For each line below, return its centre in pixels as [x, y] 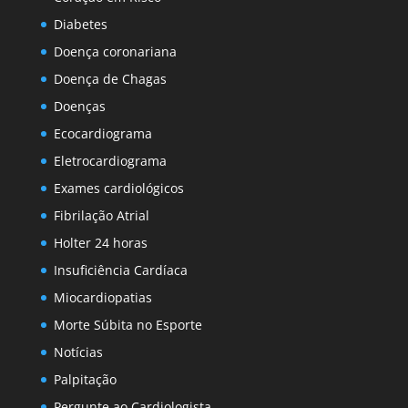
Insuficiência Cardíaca [120, 270]
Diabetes [80, 25]
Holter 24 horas [100, 243]
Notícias [78, 352]
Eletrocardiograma [110, 161]
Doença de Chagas [110, 79]
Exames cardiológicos [118, 189]
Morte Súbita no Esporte [127, 325]
